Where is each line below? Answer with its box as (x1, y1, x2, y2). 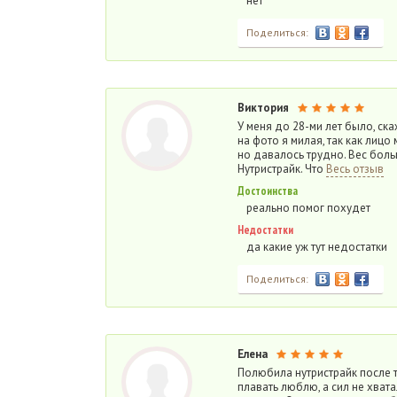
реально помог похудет (246, 200, 370, 215)
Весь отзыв (326, 161, 384, 176)
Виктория (237, 100, 289, 115)
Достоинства (237, 183, 298, 198)
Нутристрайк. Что (237, 161, 326, 176)
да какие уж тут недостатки (246, 239, 387, 254)
